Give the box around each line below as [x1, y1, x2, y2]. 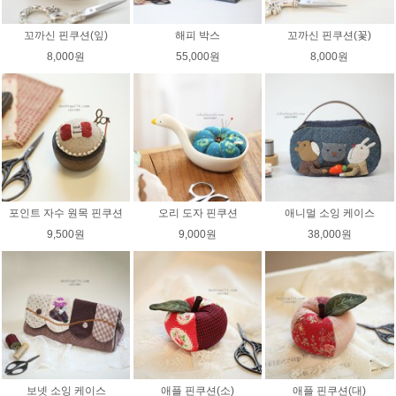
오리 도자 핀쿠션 [157, 207, 238, 220]
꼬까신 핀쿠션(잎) [24, 29, 109, 42]
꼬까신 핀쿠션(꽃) [287, 29, 372, 42]
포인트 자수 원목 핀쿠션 [9, 207, 124, 220]
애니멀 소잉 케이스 [284, 207, 375, 220]
